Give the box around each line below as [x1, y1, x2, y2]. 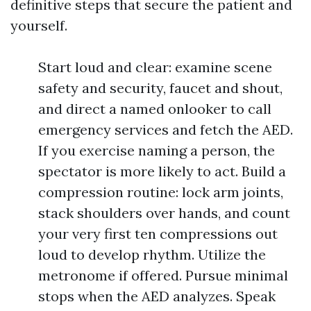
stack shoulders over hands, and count [38, 204, 290, 221]
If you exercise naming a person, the [38, 142, 275, 159]
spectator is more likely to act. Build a [38, 162, 286, 180]
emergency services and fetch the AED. [38, 121, 293, 138]
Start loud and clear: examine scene [38, 58, 272, 76]
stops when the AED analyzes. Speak [38, 287, 276, 305]
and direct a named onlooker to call [38, 100, 271, 117]
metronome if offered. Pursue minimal [38, 267, 288, 284]
